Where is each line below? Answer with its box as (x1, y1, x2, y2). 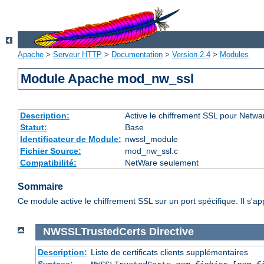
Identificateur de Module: (19, 134, 121, 144)
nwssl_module (124, 134, 178, 144)
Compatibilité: (19, 158, 77, 168)
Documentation (111, 50, 163, 60)
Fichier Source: (19, 146, 81, 156)
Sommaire (18, 181, 63, 192)
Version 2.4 (172, 50, 210, 60)
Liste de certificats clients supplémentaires (90, 247, 248, 257)
